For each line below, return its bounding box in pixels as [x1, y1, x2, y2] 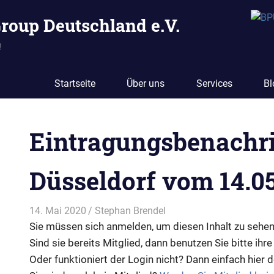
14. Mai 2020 [29, 204, 86, 217]
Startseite [54, 77, 95, 89]
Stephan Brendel [95, 204, 166, 217]
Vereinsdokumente [166, 204, 246, 217]
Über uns [127, 77, 165, 89]
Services [196, 77, 232, 89]
